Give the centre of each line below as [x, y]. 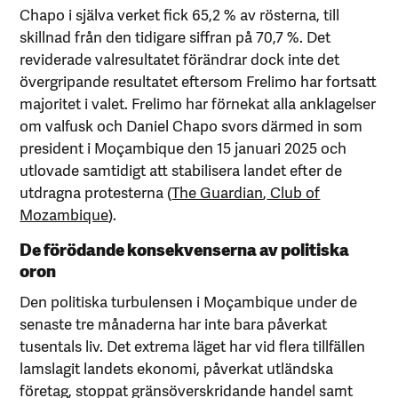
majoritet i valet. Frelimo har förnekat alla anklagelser [198, 103]
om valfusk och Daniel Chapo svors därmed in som [191, 125]
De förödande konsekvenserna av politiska [185, 248]
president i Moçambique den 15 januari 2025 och [183, 147]
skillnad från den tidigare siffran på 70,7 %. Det [175, 36]
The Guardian [218, 191]
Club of [294, 191]
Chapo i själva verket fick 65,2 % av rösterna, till [180, 14]
